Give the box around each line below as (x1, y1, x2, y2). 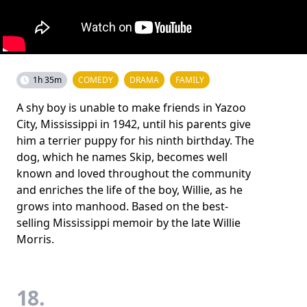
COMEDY (78, 74, 113, 86)
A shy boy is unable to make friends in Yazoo (16, 100, 246, 115)
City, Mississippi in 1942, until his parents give (16, 116, 251, 132)
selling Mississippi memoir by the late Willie (16, 215, 241, 230)
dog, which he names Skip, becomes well (16, 149, 228, 164)
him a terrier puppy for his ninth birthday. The (16, 133, 254, 148)
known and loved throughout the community (16, 166, 251, 181)
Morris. (16, 232, 54, 247)
